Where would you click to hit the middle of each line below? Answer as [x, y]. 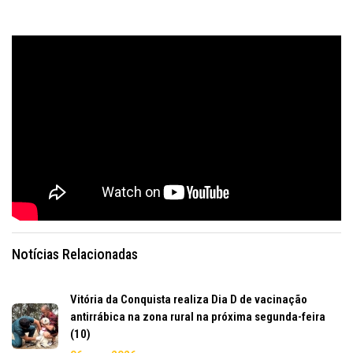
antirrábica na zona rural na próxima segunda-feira [198, 316]
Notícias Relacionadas [75, 254]
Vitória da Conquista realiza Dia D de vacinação [189, 299]
